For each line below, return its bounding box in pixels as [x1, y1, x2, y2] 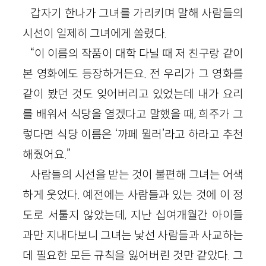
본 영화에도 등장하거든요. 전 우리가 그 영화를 [23, 66, 243, 81]
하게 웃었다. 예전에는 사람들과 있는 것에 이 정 [23, 187, 243, 202]
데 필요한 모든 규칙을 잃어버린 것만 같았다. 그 [23, 248, 243, 262]
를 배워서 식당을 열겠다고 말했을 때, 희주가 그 [23, 106, 243, 121]
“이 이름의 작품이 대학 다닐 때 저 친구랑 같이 [30, 46, 243, 61]
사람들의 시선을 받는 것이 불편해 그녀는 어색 [30, 167, 243, 182]
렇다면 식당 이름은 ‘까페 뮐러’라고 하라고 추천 [23, 126, 243, 141]
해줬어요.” [23, 147, 71, 161]
